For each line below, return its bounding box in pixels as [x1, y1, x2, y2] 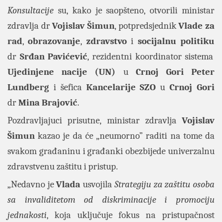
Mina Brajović [18, 97, 77, 108]
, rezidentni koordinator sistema [87, 51, 214, 62]
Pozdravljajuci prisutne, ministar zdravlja [7, 115, 176, 126]
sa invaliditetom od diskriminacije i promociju [7, 194, 215, 205]
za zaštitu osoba [153, 179, 215, 190]
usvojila [80, 179, 114, 190]
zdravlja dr [7, 20, 53, 31]
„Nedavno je [7, 179, 56, 190]
